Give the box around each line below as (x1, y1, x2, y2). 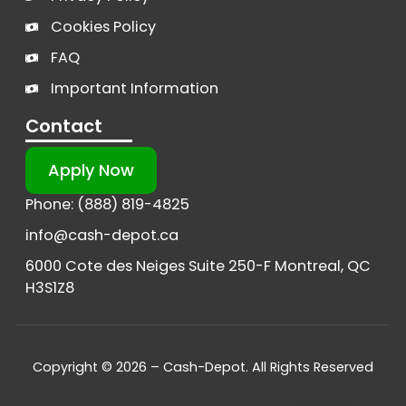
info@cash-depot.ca (25, 225, 179, 246)
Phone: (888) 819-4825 (25, 194, 189, 216)
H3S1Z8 (25, 277, 74, 299)
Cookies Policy (50, 16, 156, 38)
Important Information (50, 78, 218, 100)
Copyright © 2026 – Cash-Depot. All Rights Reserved (33, 358, 373, 377)
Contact (25, 113, 102, 140)
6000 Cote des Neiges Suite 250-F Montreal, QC (25, 256, 371, 277)
